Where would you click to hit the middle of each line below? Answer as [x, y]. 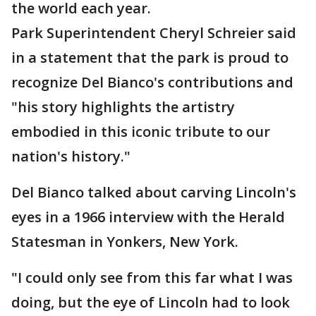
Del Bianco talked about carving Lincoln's [154, 193]
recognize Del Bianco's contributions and [152, 83]
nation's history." [71, 157]
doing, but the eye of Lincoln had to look [151, 303]
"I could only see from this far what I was [152, 278]
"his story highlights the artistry [123, 107]
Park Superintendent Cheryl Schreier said [154, 33]
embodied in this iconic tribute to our [141, 132]
